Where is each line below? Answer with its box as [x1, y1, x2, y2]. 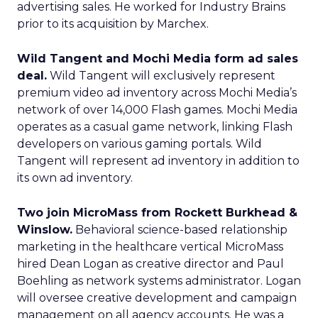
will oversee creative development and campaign [17, 291, 297, 305]
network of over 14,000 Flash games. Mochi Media [17, 103, 297, 116]
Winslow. [17, 223, 72, 236]
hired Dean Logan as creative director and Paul [17, 257, 284, 270]
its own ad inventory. [17, 171, 133, 185]
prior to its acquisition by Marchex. [17, 17, 209, 31]
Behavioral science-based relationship [72, 223, 287, 236]
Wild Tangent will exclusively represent [47, 69, 275, 82]
